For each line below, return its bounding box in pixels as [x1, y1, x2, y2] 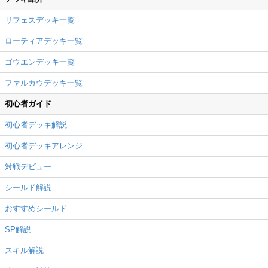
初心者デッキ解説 [5, 120, 67, 129]
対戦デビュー [5, 162, 51, 171]
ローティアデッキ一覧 [5, 36, 83, 45]
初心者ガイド [5, 99, 51, 108]
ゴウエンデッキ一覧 [5, 57, 75, 66]
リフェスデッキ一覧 [5, 15, 75, 25]
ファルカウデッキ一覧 [5, 78, 83, 87]
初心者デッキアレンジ [5, 141, 83, 150]
